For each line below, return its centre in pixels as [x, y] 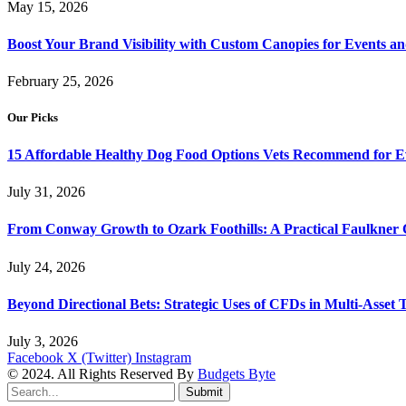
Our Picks [33, 117]
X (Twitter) [99, 358]
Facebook [35, 358]
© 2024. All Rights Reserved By [102, 374]
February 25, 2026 [60, 82]
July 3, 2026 [43, 342]
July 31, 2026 [46, 192]
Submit [204, 392]
